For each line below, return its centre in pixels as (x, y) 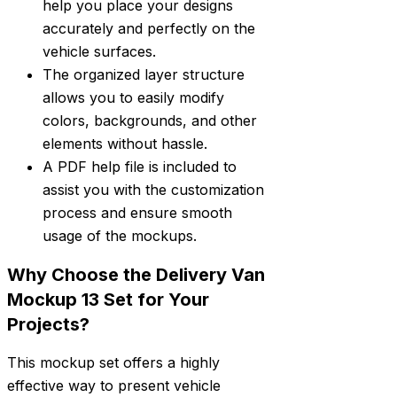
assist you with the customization (153, 190)
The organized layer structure (144, 75)
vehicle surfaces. (99, 52)
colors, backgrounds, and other (150, 121)
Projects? (48, 324)
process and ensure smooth (137, 213)
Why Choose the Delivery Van (136, 274)
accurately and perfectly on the (149, 29)
